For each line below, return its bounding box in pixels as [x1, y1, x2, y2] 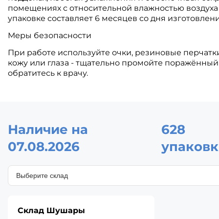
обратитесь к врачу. [8, 68, 88, 78]
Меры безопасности [8, 31, 91, 41]
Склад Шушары [18, 206, 85, 216]
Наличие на [8, 122, 88, 138]
